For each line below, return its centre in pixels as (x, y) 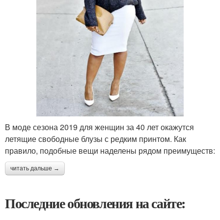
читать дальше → (35, 169)
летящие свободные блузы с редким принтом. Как (96, 139)
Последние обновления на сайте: (95, 203)
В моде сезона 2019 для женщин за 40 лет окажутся (99, 127)
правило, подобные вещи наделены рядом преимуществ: (110, 151)
